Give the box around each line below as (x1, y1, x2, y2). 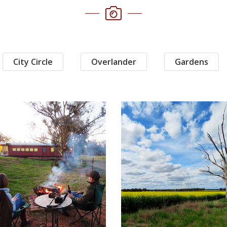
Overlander (91, 56, 136, 67)
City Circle (13, 56, 53, 67)
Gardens (175, 56, 208, 67)
